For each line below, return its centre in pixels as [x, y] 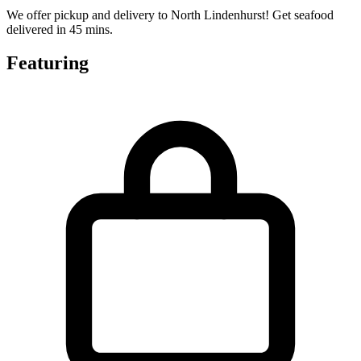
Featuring [48, 63]
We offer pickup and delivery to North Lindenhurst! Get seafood [170, 15]
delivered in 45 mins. [60, 29]
